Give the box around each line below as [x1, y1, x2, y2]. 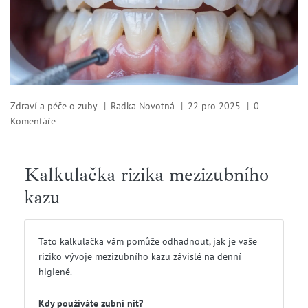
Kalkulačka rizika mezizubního [24, 162, 269, 187]
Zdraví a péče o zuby [10, 100, 98, 113]
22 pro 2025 [188, 100, 241, 113]
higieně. [38, 265, 72, 278]
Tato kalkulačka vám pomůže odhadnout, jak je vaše [38, 235, 257, 248]
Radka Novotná [111, 100, 175, 113]
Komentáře [10, 115, 56, 128]
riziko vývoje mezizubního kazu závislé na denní [38, 250, 241, 263]
